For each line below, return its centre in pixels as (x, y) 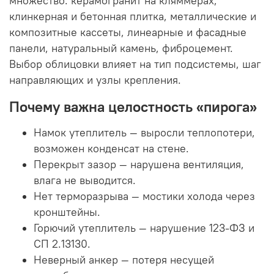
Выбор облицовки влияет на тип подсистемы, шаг (135, 64)
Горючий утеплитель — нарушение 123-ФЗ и (144, 228)
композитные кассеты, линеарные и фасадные (128, 32)
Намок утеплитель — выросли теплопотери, (144, 132)
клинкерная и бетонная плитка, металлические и (133, 16)
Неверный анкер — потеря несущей (124, 260)
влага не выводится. (85, 180)
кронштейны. (67, 212)
